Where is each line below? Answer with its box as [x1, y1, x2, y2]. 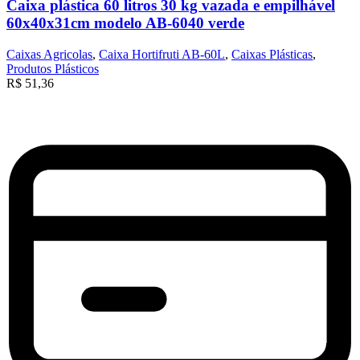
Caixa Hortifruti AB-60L [99, 47, 225, 61]
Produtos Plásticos [6, 61, 99, 76]
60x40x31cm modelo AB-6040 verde [6, 14, 244, 32]
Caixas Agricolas [6, 47, 92, 61]
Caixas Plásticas [231, 47, 313, 61]
